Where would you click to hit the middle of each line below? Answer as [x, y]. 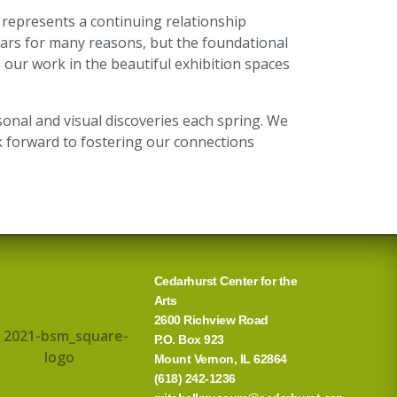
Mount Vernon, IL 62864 [220, 358]
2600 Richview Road [211, 319]
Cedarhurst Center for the [226, 280]
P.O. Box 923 [189, 339]
